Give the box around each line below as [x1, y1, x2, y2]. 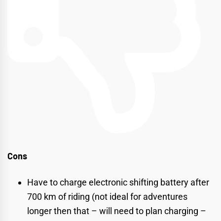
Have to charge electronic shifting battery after [27, 177, 209, 188]
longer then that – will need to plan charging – [27, 206, 206, 217]
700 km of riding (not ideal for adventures [27, 191, 187, 202]
